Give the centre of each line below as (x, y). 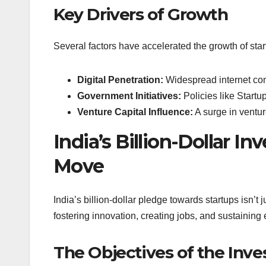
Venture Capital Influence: (135, 112)
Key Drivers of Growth (141, 15)
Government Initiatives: (129, 96)
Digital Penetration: (120, 80)
